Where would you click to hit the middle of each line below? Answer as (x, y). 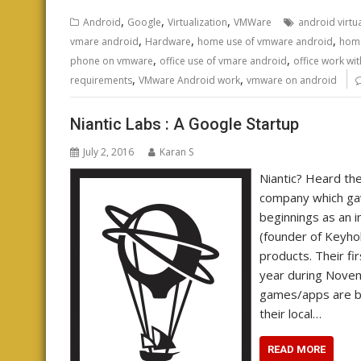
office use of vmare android (223, 60)
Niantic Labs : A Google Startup (185, 124)
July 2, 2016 (108, 152)
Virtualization (197, 22)
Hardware (168, 41)
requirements (101, 80)
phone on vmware (112, 60)
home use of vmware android (265, 41)
